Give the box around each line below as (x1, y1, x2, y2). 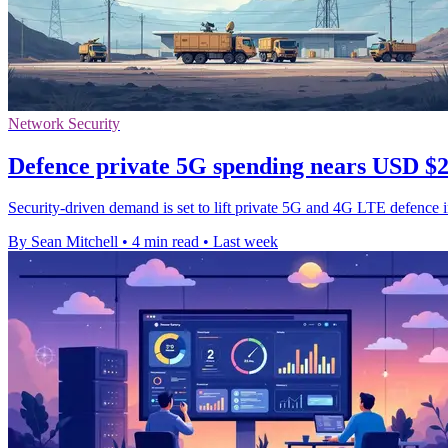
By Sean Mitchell (8, 233, 118, 251)
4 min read (132, 233, 199, 251)
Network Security (8, 114, 120, 132)
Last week (213, 233, 278, 251)
